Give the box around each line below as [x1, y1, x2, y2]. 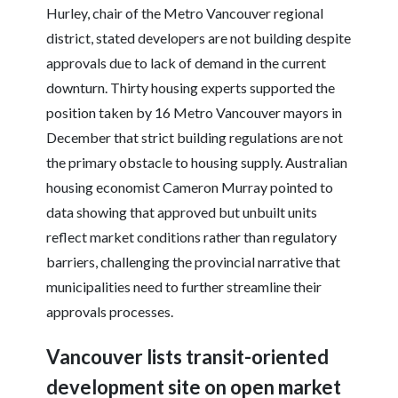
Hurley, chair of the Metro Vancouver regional [46, 4, 324, 22]
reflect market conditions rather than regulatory [46, 228, 338, 246]
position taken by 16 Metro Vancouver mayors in [46, 104, 343, 122]
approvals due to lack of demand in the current [46, 54, 327, 72]
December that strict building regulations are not [46, 129, 344, 147]
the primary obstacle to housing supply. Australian [46, 154, 348, 171]
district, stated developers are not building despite [46, 29, 352, 47]
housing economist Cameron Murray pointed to [46, 179, 334, 196]
